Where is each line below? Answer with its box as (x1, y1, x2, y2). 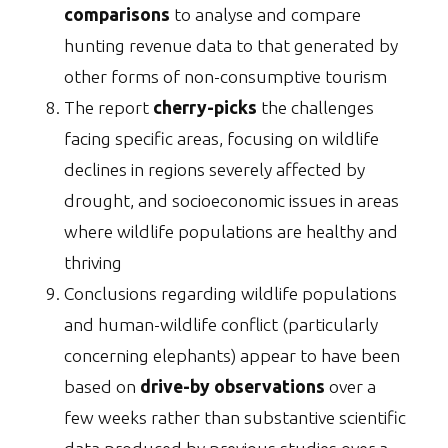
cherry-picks (153, 98, 257, 118)
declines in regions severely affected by (64, 160, 365, 180)
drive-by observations (140, 377, 325, 397)
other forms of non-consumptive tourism (64, 67, 387, 87)
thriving (64, 253, 122, 273)
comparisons (64, 5, 170, 25)
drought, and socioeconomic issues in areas (64, 191, 399, 211)
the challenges (257, 98, 374, 118)
